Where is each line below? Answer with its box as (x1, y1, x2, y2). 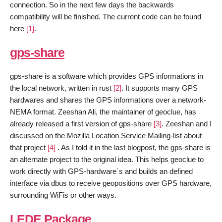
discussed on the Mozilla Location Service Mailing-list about (10, 131, 202, 140)
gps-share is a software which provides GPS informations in (10, 71, 203, 80)
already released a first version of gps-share (10, 119, 154, 128)
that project (10, 143, 48, 152)
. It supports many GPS (121, 83, 198, 92)
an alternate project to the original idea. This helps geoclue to (10, 155, 204, 164)
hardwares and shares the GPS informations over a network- (10, 95, 206, 104)
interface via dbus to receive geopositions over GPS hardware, (10, 178, 212, 187)
